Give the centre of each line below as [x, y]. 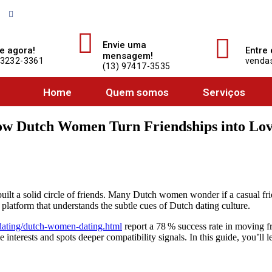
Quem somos [138, 92]
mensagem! [127, 56]
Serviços [224, 92]
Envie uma [124, 45]
